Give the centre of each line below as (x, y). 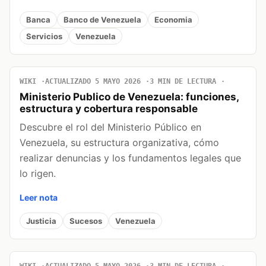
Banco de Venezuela (102, 19)
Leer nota (39, 198)
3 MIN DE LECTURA (183, 82)
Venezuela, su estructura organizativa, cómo (119, 143)
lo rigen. (38, 174)
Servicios (44, 36)
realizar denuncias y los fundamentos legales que (130, 158)
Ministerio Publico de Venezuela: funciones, (129, 97)
